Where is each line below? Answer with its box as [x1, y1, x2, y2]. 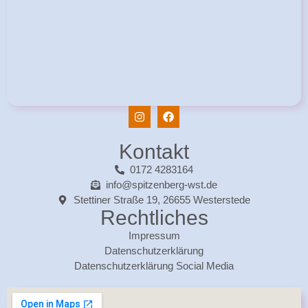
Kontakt [119, 140, 189, 164]
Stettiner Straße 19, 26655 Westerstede [73, 194, 250, 206]
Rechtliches [100, 206, 208, 230]
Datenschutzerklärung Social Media [74, 260, 234, 272]
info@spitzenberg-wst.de [106, 179, 218, 191]
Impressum [128, 230, 180, 242]
